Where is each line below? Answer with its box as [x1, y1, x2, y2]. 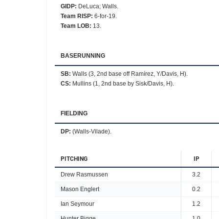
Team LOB [61, 22, 89, 29]
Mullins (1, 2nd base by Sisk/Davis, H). [72, 80, 174, 87]
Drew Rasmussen [61, 171, 108, 178]
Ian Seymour [61, 200, 94, 207]
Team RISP [61, 13, 91, 20]
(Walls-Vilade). [72, 128, 111, 135]
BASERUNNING [61, 52, 105, 59]
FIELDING [61, 110, 88, 117]
